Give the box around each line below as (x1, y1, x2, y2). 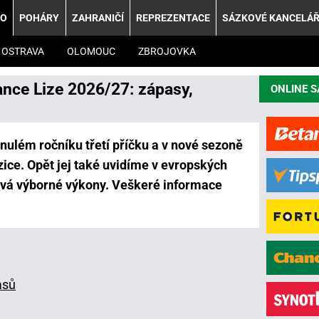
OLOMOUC (67, 46, 115, 57)
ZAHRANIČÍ (71, 12, 124, 23)
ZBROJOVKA (138, 46, 196, 57)
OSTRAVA (1, 46, 44, 57)
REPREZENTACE (135, 12, 210, 23)
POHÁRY (19, 12, 60, 23)
